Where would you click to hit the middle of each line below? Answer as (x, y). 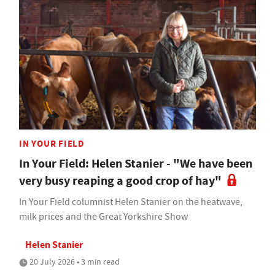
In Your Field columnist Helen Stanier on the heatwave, (131, 202)
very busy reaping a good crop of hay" (120, 181)
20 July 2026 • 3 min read (74, 262)
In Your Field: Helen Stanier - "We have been (136, 164)
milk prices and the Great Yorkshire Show (103, 217)
